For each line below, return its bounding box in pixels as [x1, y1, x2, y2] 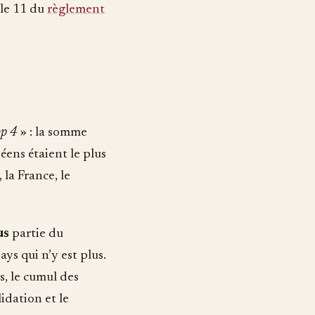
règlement [47, 2, 105, 16]
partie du [9, 226, 63, 240]
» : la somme [17, 125, 87, 139]
